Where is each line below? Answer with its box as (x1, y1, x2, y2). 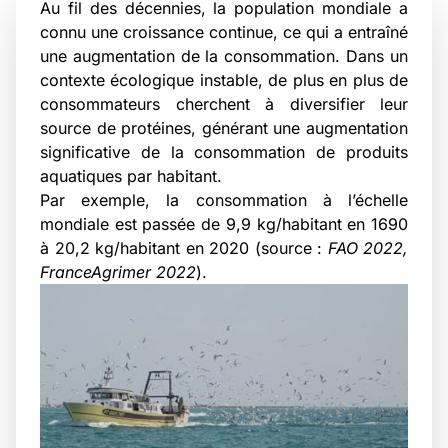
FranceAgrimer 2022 (40, 262, 196, 282)
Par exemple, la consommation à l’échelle (40, 190, 408, 210)
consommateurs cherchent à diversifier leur (40, 94, 408, 114)
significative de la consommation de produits (40, 142, 408, 162)
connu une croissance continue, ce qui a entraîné (40, 22, 408, 42)
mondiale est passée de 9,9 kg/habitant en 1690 (40, 214, 408, 234)
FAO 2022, (327, 238, 408, 258)
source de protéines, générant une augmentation (40, 118, 408, 138)
